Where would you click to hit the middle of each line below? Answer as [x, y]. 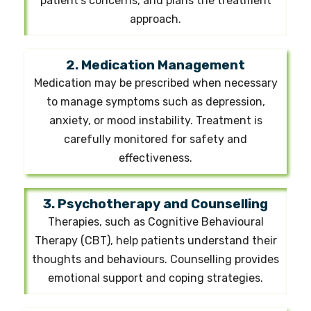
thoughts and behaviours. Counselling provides [155, 259]
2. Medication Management [155, 65]
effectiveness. [155, 158]
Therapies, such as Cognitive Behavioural [155, 221]
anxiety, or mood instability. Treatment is [155, 120]
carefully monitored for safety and [155, 139]
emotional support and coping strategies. [155, 278]
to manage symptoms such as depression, [155, 101]
